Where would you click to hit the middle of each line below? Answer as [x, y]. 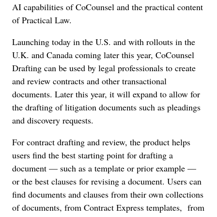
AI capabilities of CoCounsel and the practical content [108, 7]
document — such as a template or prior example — [106, 168]
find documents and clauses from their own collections [108, 194]
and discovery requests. [53, 120]
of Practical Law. [42, 20]
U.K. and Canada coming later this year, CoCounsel [103, 55]
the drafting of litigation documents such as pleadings [106, 107]
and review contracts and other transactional [89, 81]
